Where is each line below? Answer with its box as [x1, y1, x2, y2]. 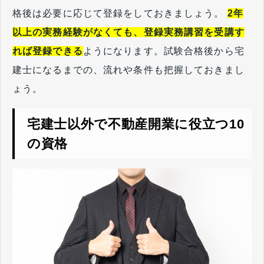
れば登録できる [12, 46, 83, 57]
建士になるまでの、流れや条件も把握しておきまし [12, 65, 245, 75]
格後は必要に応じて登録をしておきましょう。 [12, 8, 227, 19]
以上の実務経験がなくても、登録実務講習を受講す [12, 27, 245, 38]
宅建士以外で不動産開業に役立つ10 [27, 116, 245, 131]
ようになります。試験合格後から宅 [82, 46, 245, 57]
